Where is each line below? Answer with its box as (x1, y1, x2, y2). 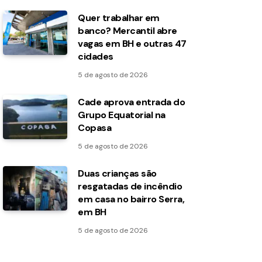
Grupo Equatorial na (78, 109, 166, 121)
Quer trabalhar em (78, 12, 160, 24)
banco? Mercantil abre (78, 25, 177, 37)
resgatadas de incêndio (78, 180, 182, 192)
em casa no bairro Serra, (78, 193, 185, 205)
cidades (78, 50, 113, 63)
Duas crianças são (78, 167, 157, 180)
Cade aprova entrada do (78, 96, 185, 108)
